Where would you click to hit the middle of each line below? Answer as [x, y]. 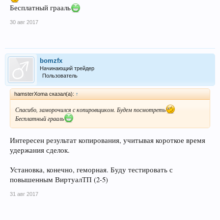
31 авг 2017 [24, 194]
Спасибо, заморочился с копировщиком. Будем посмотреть [90, 109]
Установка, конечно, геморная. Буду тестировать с [91, 169]
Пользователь [60, 75]
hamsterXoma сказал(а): [45, 94]
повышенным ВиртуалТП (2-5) [59, 179]
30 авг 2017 [24, 22]
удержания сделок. [40, 150]
